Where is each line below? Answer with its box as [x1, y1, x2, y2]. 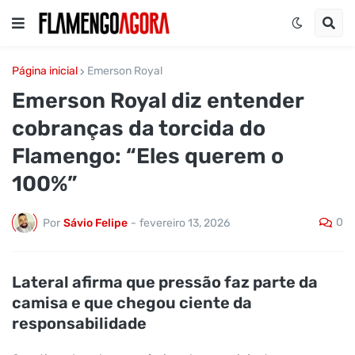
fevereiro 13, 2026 [139, 216, 230, 230]
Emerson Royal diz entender [12, 88, 303, 113]
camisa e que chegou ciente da [12, 293, 252, 312]
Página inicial [12, 64, 78, 78]
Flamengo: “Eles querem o [12, 143, 284, 169]
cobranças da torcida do [12, 116, 265, 141]
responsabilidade [12, 314, 147, 333]
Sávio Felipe [63, 216, 128, 230]
